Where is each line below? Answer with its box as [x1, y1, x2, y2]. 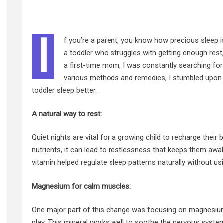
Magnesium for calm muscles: [32, 181, 131, 191]
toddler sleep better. [32, 86, 97, 95]
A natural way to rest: [32, 109, 102, 118]
